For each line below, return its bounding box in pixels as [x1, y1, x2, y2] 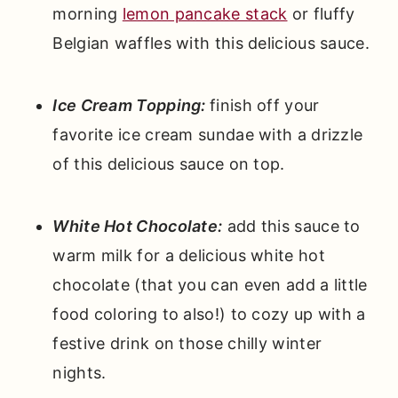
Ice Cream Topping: [52, 96, 211, 115]
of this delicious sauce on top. [52, 155, 285, 174]
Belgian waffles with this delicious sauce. [52, 34, 370, 53]
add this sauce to [222, 217, 361, 236]
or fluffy [287, 4, 355, 24]
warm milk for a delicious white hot [52, 246, 325, 266]
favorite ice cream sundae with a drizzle [52, 125, 363, 145]
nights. [52, 363, 107, 383]
